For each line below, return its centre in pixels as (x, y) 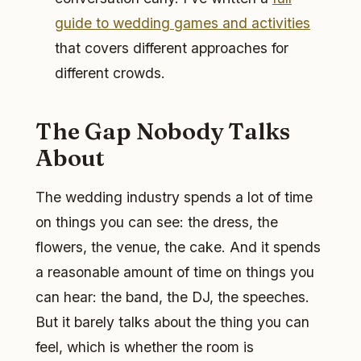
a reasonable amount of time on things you (175, 272)
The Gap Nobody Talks (163, 131)
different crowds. (110, 73)
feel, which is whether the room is (145, 347)
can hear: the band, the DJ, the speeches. (172, 297)
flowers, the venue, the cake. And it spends (178, 247)
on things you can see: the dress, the (157, 222)
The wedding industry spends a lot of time (174, 197)
